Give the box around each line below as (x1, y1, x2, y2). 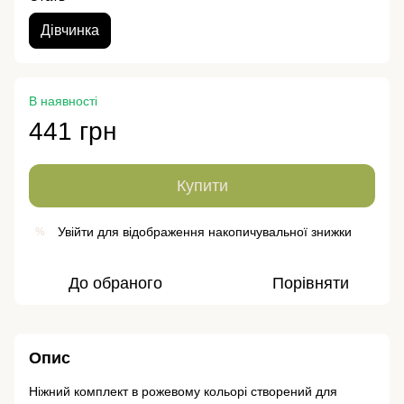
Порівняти (271, 274, 349, 293)
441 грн (29, 117, 116, 146)
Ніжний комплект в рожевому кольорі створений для (29, 384, 337, 399)
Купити (176, 177, 228, 196)
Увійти (58, 225, 94, 240)
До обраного (69, 274, 162, 293)
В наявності (29, 94, 97, 109)
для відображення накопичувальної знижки (94, 225, 352, 240)
